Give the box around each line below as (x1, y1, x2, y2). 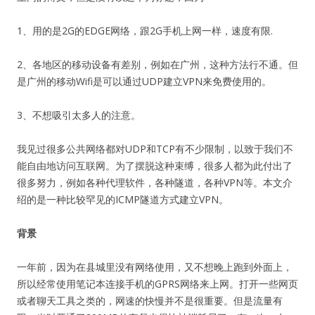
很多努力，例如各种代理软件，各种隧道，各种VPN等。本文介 (17, 176, 292, 189)
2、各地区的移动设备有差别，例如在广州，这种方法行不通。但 (17, 58, 298, 71)
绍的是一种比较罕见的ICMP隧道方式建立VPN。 (17, 193, 229, 206)
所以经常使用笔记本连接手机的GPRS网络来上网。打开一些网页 (17, 277, 298, 290)
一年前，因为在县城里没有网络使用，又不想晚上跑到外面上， (17, 260, 292, 274)
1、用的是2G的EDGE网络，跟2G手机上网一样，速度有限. (17, 24, 273, 37)
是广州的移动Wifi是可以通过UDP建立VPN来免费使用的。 (17, 75, 271, 88)
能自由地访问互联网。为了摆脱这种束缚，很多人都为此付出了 (17, 159, 292, 172)
